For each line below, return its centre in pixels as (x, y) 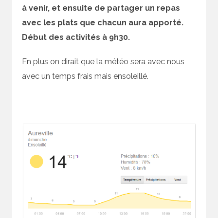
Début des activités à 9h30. (76, 37)
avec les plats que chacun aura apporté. (103, 23)
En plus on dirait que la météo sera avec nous (103, 62)
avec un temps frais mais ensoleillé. (85, 76)
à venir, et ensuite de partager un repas (101, 8)
